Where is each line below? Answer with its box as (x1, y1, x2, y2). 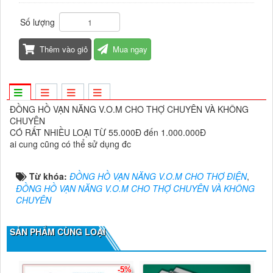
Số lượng (20, 16, 55, 29)
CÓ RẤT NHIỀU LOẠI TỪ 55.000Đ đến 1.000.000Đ (10, 126, 206, 139)
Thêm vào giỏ (40, 43, 88, 55)
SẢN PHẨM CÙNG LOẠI (10, 225, 105, 238)
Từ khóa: (29, 170, 69, 183)
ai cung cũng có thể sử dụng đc (10, 138, 133, 151)
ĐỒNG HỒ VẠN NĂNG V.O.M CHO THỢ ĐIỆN (69, 170, 247, 183)
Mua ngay (113, 43, 147, 55)
